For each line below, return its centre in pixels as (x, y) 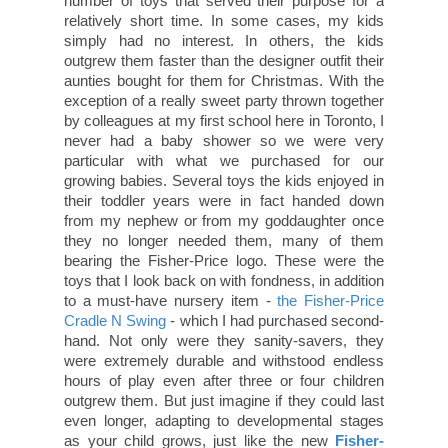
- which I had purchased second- (275, 321)
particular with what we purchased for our (224, 161)
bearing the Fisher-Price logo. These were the (224, 261)
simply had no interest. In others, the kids (224, 41)
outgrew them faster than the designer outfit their (224, 61)
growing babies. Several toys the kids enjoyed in (224, 181)
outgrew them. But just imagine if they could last (224, 401)
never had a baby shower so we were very (224, 141)
